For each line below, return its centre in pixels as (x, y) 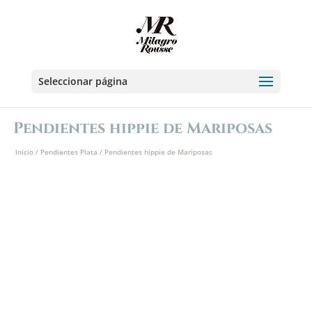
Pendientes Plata (69, 152)
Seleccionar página (83, 81)
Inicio (24, 152)
